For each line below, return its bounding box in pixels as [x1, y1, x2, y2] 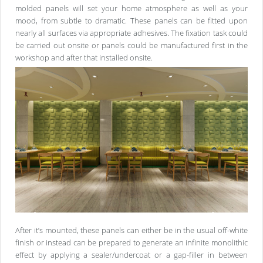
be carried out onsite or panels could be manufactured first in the [15, 40, 248, 51]
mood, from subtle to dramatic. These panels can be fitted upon [15, 15, 248, 26]
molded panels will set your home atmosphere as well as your [15, 3, 248, 14]
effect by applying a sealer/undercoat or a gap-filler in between [15, 249, 248, 261]
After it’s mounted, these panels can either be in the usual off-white [15, 225, 248, 236]
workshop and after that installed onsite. [15, 52, 153, 63]
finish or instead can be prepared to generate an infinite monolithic [15, 237, 248, 248]
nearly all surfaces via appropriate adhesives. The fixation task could [15, 28, 248, 39]
